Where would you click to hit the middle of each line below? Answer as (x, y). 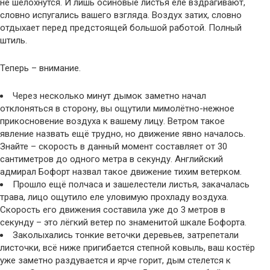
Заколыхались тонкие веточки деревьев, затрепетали (126, 235)
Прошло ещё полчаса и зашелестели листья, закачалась (131, 185)
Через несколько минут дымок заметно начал (109, 96)
